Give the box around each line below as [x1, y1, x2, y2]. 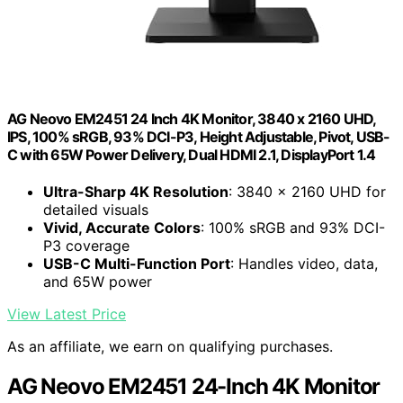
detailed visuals [43, 200, 148, 219]
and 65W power [43, 272, 152, 291]
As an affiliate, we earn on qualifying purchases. [7, 336, 333, 355]
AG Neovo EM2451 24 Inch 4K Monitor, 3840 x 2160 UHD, [7, 109, 376, 128]
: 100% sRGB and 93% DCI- [201, 218, 385, 237]
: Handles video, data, [230, 254, 378, 273]
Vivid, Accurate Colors [43, 218, 201, 237]
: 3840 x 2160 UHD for [228, 182, 386, 201]
